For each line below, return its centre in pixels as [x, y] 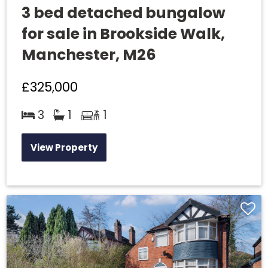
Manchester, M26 [89, 54]
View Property [64, 148]
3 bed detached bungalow [124, 13]
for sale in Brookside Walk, [123, 33]
